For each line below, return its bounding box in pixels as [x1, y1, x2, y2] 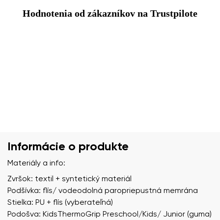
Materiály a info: [7, 159, 65, 167]
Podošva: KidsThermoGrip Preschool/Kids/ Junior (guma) [7, 210, 212, 219]
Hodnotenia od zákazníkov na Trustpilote [23, 7, 197, 19]
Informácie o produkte [7, 140, 129, 153]
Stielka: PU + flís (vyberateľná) [7, 198, 113, 207]
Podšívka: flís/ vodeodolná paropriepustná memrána [7, 187, 198, 195]
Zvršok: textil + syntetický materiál [7, 175, 132, 183]
